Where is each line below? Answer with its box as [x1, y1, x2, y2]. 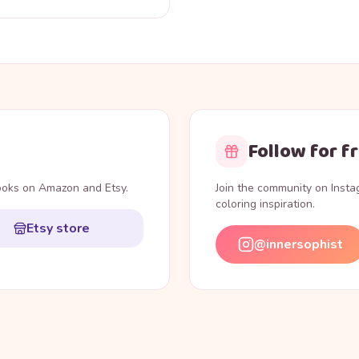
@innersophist [254, 236, 343, 254]
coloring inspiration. [216, 196, 315, 212]
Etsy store [26, 220, 90, 238]
